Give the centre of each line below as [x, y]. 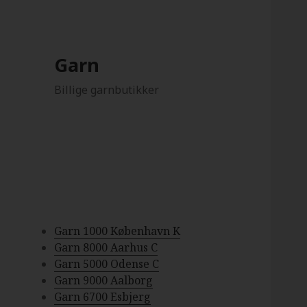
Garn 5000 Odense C [107, 264]
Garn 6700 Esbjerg [103, 297]
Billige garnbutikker [107, 90]
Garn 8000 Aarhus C [106, 248]
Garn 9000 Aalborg [104, 281]
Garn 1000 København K [118, 231]
